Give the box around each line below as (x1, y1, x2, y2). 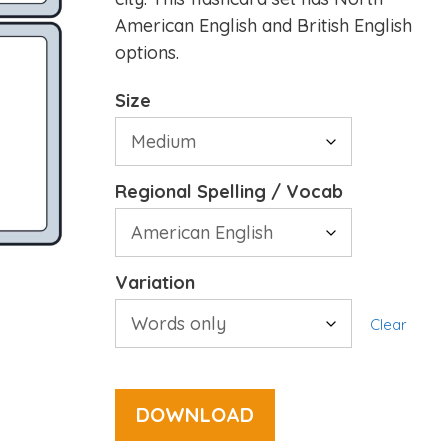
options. (114, 41, 179, 64)
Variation (114, 271, 195, 294)
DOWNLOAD (135, 402, 254, 427)
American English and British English (114, 14, 412, 37)
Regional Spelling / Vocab (114, 180, 343, 203)
